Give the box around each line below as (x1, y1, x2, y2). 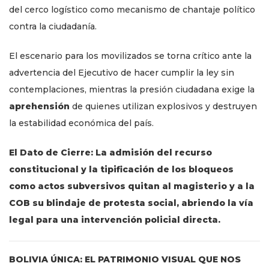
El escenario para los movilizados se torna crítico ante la (9, 50, 252, 62)
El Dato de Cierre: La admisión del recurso (9, 147, 212, 159)
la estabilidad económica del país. (9, 118, 154, 129)
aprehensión (9, 101, 70, 112)
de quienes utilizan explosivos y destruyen (70, 101, 257, 112)
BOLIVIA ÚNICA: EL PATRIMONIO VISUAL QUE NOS (9, 254, 241, 265)
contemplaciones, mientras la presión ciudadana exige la (9, 84, 255, 95)
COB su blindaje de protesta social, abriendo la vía (9, 198, 253, 209)
